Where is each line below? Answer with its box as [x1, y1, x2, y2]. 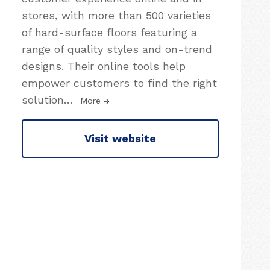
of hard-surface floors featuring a [22, 25, 197, 39]
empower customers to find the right [22, 76, 217, 89]
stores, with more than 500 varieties [22, 8, 211, 22]
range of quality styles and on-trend [22, 42, 212, 55]
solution [22, 93, 64, 106]
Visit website [84, 132, 156, 145]
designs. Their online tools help [22, 59, 186, 72]
